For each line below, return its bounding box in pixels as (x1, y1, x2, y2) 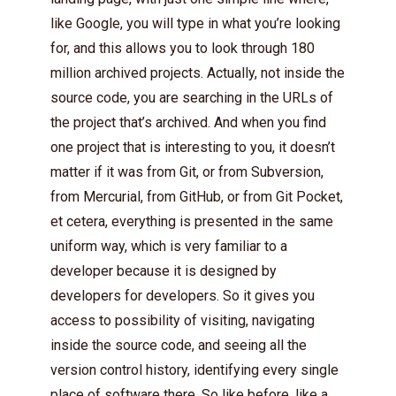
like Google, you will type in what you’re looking (50, 14, 340, 32)
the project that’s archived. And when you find (50, 113, 326, 131)
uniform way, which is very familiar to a (50, 237, 287, 255)
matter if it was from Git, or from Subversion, (50, 163, 324, 180)
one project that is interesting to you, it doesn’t (50, 138, 335, 156)
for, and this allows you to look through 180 (50, 39, 315, 57)
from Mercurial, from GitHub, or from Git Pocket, (50, 187, 343, 205)
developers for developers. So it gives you (50, 286, 315, 304)
